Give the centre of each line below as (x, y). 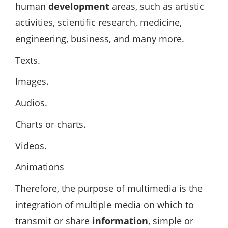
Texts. (28, 60)
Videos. (31, 146)
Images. (32, 82)
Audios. (31, 103)
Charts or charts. (51, 124)
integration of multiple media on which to (105, 205)
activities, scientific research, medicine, (98, 23)
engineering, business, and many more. (100, 39)
